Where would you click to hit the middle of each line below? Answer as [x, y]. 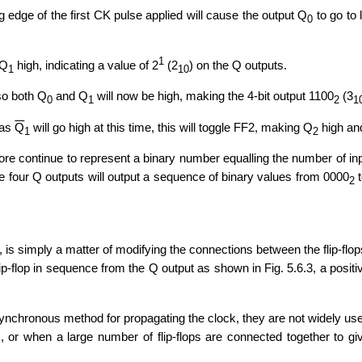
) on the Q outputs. [238, 65]
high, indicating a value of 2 [86, 65]
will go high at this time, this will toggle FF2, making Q [172, 127]
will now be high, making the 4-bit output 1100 [214, 96]
